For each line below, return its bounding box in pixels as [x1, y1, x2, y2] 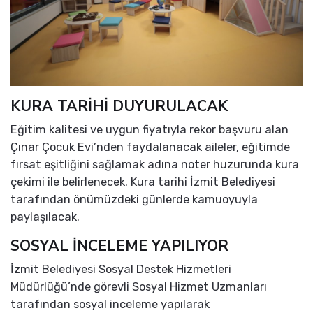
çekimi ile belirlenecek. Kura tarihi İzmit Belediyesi [10, 175, 275, 189]
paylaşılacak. [10, 210, 80, 224]
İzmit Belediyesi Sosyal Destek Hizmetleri [10, 262, 231, 276]
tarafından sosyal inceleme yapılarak [10, 297, 210, 311]
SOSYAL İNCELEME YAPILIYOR [10, 235, 228, 256]
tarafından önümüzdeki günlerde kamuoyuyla [10, 192, 258, 206]
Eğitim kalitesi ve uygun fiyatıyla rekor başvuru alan [10, 122, 289, 136]
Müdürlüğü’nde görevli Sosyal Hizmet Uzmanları [10, 279, 267, 293]
